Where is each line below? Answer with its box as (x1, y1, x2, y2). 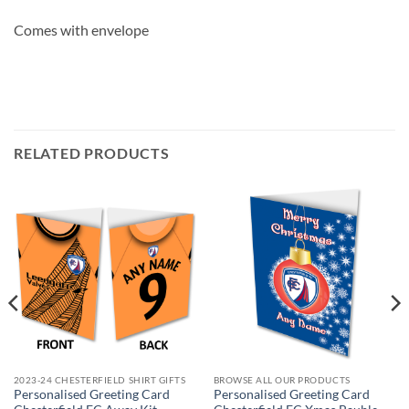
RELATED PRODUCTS (14, 143, 170, 162)
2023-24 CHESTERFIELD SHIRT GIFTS (13, 373, 186, 385)
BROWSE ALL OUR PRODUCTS (213, 373, 351, 385)
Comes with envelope (14, 21, 149, 39)
